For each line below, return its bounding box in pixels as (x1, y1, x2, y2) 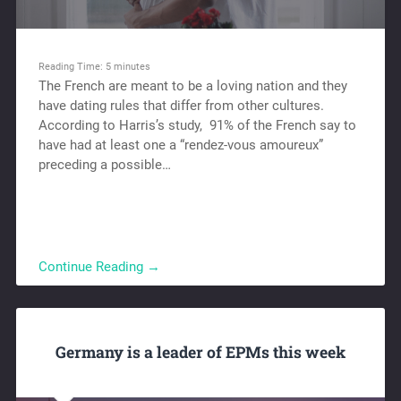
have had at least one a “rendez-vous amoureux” (38, 136, 323, 153)
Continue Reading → (38, 258, 160, 275)
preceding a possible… (38, 156, 171, 173)
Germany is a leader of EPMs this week (55, 341, 346, 363)
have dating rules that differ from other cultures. (38, 97, 324, 114)
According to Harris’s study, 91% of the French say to (38, 116, 356, 133)
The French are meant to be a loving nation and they (38, 77, 347, 94)
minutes (113, 59, 150, 73)
